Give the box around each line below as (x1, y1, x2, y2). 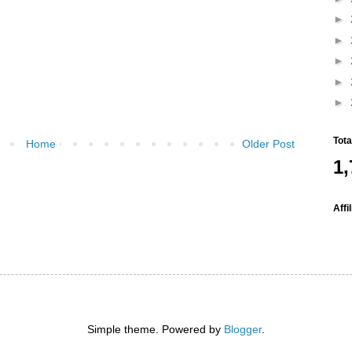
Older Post (242, 137, 295, 150)
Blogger (224, 322, 262, 335)
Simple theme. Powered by (87, 322, 224, 335)
